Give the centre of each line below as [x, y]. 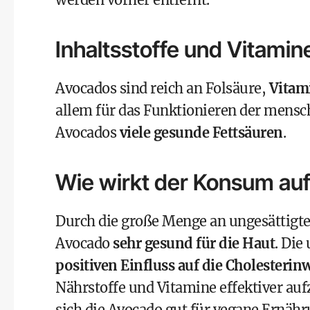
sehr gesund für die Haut [194, 243]
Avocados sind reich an [130, 88]
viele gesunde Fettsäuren [201, 133]
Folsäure [233, 88]
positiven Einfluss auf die [140, 265]
